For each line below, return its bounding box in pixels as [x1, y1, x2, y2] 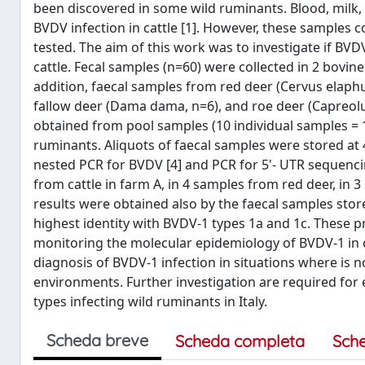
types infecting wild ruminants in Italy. [33, 292, 267, 310]
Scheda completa [175, 331, 305, 351]
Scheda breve [46, 330, 148, 350]
